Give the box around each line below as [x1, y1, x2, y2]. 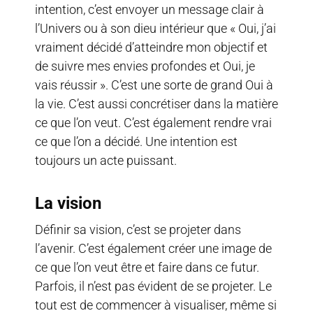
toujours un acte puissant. [35, 152, 177, 168]
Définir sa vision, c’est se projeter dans [35, 221, 241, 237]
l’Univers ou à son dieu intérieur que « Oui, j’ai [35, 20, 276, 36]
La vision [35, 193, 101, 213]
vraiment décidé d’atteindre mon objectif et [35, 39, 268, 54]
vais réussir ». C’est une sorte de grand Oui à [35, 77, 273, 92]
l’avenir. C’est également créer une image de [35, 240, 272, 256]
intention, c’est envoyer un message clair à [35, 1, 264, 17]
